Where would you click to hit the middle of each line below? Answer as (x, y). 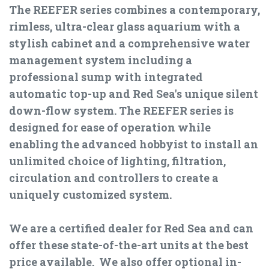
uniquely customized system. (90, 195)
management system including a (101, 60)
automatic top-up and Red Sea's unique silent (134, 94)
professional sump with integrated (106, 77)
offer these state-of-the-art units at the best (129, 245)
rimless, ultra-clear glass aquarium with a (125, 27)
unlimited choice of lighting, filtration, (117, 161)
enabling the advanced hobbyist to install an (134, 144)
